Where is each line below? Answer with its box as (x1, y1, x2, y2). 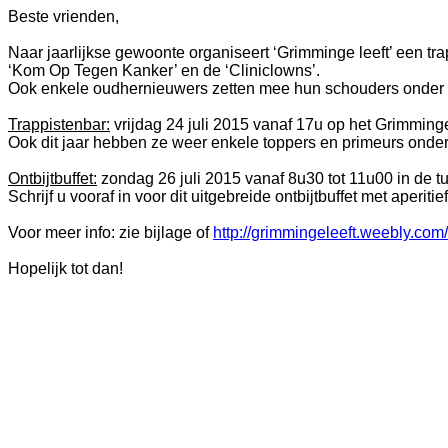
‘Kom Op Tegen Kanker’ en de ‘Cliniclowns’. (8, 62, 320, 79)
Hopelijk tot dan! (8, 260, 123, 277)
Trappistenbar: (8, 116, 110, 133)
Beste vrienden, (8, 8, 119, 25)
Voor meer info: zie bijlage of (8, 224, 213, 241)
